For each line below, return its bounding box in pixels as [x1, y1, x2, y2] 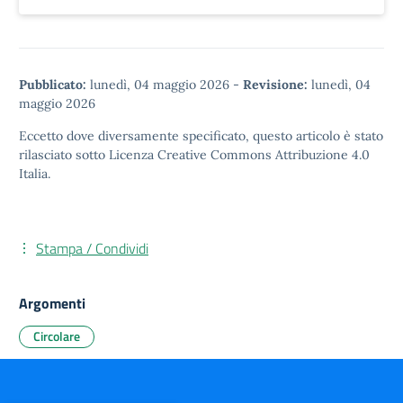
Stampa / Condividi [36, 237, 148, 259]
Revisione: [243, 76, 308, 93]
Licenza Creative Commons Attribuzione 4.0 [109, 147, 370, 163]
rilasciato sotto [19, 147, 109, 163]
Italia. [19, 166, 50, 182]
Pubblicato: [19, 76, 86, 93]
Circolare [33, 327, 80, 345]
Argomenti [19, 292, 85, 314]
